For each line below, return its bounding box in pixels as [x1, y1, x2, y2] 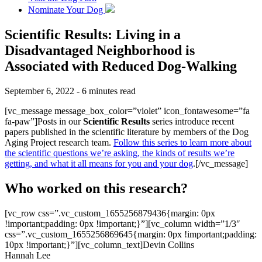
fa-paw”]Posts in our [5, 116, 83, 126]
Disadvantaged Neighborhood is [5, 42, 195, 58]
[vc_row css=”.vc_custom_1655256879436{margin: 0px [5, 208, 215, 218]
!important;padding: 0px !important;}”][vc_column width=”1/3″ [5, 218, 240, 229]
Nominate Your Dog [28, 4, 105, 15]
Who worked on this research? [5, 180, 188, 196]
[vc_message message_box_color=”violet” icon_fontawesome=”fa [5, 105, 250, 116]
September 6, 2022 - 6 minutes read [5, 85, 136, 96]
